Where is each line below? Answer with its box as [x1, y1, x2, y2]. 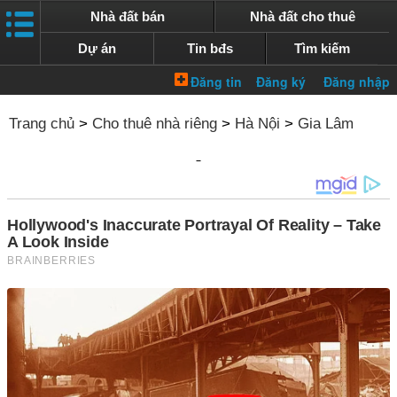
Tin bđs [186, 41, 233, 56]
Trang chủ [9, 115, 74, 132]
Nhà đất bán [90, 9, 165, 24]
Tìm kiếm [294, 41, 351, 56]
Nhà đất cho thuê [249, 9, 355, 24]
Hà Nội [235, 115, 280, 132]
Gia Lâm [298, 115, 354, 132]
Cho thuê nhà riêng [92, 115, 217, 132]
